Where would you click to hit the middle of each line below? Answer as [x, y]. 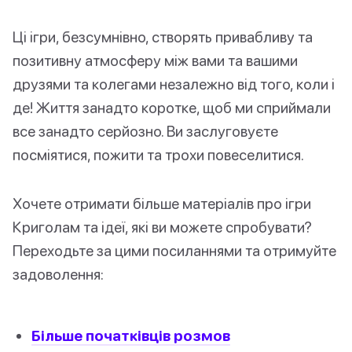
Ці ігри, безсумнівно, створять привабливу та [163, 37]
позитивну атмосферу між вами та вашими [155, 60]
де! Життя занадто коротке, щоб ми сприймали [172, 108]
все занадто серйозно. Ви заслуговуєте [145, 131]
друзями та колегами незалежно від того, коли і [174, 84]
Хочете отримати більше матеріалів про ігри [162, 203]
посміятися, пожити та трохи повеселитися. [158, 155]
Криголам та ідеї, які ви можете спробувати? [162, 227]
